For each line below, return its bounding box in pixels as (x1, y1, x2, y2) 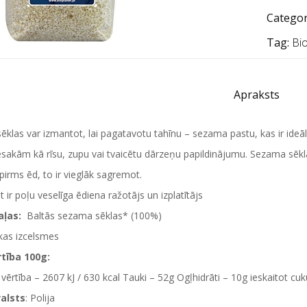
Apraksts (233, 87, 280, 102)
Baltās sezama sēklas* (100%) (27, 209, 162, 222)
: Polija (25, 291, 55, 304)
